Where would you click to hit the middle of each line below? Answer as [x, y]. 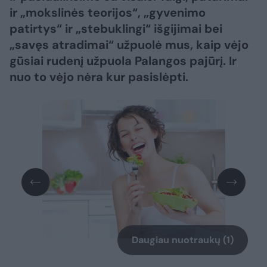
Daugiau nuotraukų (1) [183, 240]
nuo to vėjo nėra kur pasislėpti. [99, 77]
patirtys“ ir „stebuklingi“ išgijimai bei [116, 29]
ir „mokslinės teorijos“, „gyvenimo [108, 13]
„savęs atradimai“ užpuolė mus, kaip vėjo [129, 45]
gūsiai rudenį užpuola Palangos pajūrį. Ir [123, 61]
